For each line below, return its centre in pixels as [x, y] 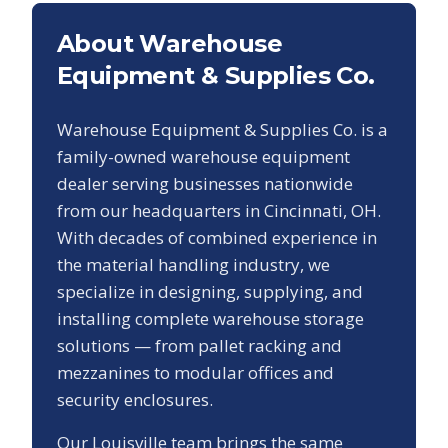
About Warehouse [169, 44]
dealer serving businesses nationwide [205, 184]
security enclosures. [135, 400]
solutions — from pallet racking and [199, 346]
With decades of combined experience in [217, 238]
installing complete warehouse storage [210, 319]
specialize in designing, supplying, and [210, 292]
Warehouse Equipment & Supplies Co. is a [222, 130]
